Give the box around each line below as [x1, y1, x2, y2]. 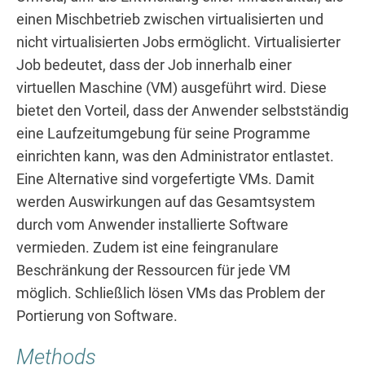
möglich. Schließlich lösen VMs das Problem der [16, 284, 325, 301]
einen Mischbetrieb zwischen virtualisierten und [16, 11, 323, 28]
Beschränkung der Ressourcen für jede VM [16, 262, 291, 279]
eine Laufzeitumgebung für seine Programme [16, 125, 310, 142]
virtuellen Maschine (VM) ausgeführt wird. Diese [16, 79, 327, 96]
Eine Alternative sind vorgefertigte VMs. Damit [16, 170, 314, 187]
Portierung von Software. [16, 307, 178, 324]
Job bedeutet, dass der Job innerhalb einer [16, 56, 292, 73]
